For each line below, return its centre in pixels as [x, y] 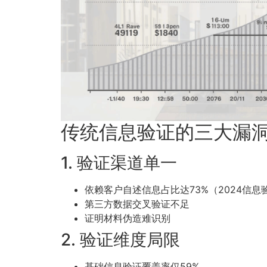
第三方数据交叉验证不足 [137, 204]
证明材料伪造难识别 [128, 218]
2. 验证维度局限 [120, 240]
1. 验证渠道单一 [119, 163]
